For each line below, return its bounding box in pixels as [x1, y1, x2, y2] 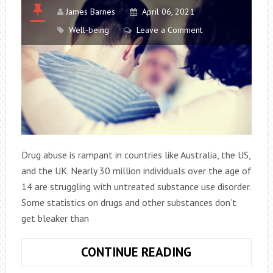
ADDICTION [191, 243, 255, 260]
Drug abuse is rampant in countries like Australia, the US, [21, 149, 250, 161]
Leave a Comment [136, 24, 202, 35]
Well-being [68, 24, 109, 35]
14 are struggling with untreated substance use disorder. [21, 180, 250, 193]
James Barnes [65, 6, 115, 17]
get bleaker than [21, 212, 89, 225]
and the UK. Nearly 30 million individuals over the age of [21, 165, 252, 177]
